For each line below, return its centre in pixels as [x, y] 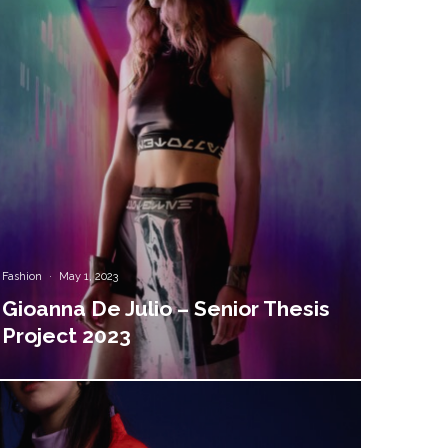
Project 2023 [67, 335]
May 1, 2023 [89, 276]
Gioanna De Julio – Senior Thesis [166, 308]
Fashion [22, 276]
